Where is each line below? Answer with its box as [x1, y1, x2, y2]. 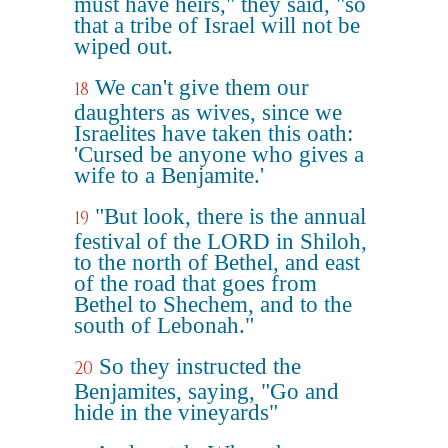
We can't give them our [95, 75, 309, 100]
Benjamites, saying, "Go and [74, 379, 339, 404]
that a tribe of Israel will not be [74, 13, 360, 38]
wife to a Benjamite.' [74, 163, 264, 188]
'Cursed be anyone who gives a [74, 142, 364, 167]
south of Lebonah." [74, 313, 254, 338]
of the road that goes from [74, 271, 317, 296]
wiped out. [74, 34, 173, 59]
